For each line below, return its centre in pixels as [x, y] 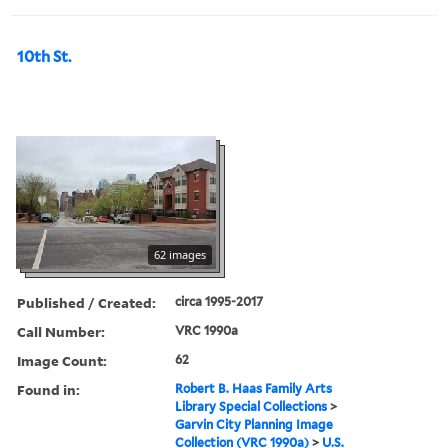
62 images [180, 254]
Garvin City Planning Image [254, 424]
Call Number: [61, 331]
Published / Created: [86, 302]
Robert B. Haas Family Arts [254, 388]
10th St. [44, 56]
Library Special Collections [251, 406]
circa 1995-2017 [219, 301]
